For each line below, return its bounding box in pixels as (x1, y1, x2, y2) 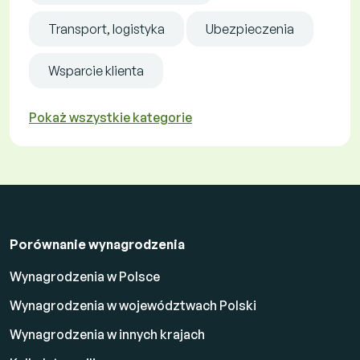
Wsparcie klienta (48, 62, 144, 79)
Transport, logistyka (48, 20, 165, 37)
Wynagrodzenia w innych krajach (10, 325, 205, 342)
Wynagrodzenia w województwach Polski (10, 297, 256, 313)
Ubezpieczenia (206, 20, 294, 37)
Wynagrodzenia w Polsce (10, 268, 160, 284)
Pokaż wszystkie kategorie (29, 108, 192, 125)
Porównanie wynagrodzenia (10, 235, 185, 252)
